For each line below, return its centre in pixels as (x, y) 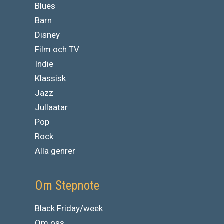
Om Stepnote (67, 185)
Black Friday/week (69, 208)
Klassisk (50, 78)
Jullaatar (51, 107)
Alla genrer (55, 151)
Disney (47, 35)
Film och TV (57, 49)
